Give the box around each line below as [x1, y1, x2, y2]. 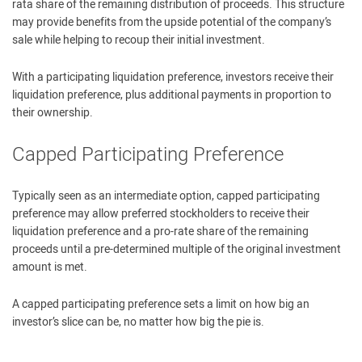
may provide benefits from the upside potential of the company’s [12, 14, 331, 31]
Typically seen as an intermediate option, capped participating [12, 187, 320, 204]
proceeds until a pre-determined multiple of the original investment [12, 241, 341, 258]
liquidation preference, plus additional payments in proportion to [12, 86, 331, 103]
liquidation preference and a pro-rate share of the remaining [12, 223, 309, 240]
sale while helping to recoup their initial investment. [12, 32, 265, 48]
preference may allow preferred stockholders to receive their [12, 205, 309, 222]
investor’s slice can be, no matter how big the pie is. [12, 314, 264, 330]
